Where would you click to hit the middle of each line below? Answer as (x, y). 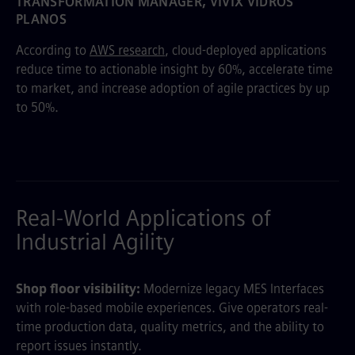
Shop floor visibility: (78, 289)
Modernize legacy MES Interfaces (232, 289)
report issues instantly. (79, 346)
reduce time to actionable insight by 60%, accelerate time (174, 69)
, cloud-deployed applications (246, 50)
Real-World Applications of (143, 218)
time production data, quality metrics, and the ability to (170, 327)
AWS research (127, 50)
